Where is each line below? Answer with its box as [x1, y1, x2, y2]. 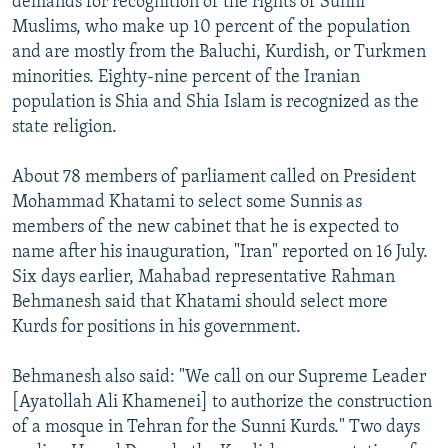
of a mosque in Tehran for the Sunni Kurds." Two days [12, 417, 420, 437]
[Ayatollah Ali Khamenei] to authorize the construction [12, 392, 432, 412]
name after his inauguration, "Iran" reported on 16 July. [12, 242, 428, 262]
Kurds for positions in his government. [12, 317, 301, 337]
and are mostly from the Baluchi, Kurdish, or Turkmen [12, 42, 426, 62]
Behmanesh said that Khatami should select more [12, 292, 388, 312]
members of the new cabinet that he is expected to [12, 217, 399, 237]
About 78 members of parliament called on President [12, 167, 416, 187]
